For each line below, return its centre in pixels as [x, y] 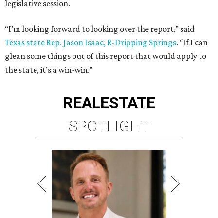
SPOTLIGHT [109, 126]
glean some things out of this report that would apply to [106, 56]
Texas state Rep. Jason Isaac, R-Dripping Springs [91, 42]
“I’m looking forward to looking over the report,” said [100, 29]
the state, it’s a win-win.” [49, 70]
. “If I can [192, 42]
